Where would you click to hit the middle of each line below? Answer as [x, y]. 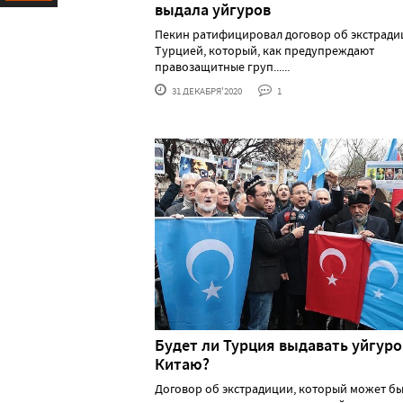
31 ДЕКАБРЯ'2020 [206, 91]
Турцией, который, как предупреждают [264, 51]
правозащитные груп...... [222, 67]
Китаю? [182, 364]
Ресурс [24, 24]
